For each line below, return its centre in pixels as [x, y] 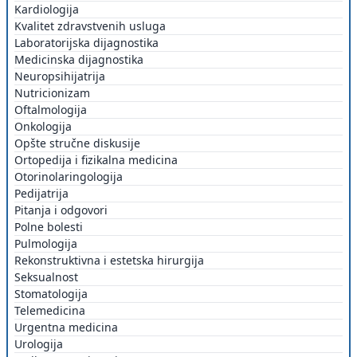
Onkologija [43, 126]
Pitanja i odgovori [61, 210]
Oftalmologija [51, 109]
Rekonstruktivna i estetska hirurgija [109, 260]
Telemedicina [50, 310]
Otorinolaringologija [69, 176]
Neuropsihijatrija [60, 76]
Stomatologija [51, 293]
